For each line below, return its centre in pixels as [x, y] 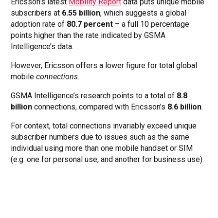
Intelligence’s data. [42, 47]
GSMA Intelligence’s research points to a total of [94, 96]
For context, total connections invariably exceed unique [104, 126]
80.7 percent [90, 24]
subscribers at [36, 13]
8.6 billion [185, 107]
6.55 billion [81, 13]
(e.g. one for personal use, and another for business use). [108, 160]
